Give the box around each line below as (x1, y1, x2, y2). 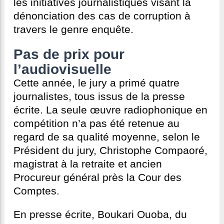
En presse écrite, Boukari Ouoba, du (13, 208, 187, 221)
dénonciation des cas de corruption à (13, 10, 190, 22)
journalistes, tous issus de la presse (13, 90, 185, 103)
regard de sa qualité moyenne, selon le (13, 131, 200, 143)
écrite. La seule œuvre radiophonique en (13, 104, 207, 116)
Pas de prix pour (13, 46, 124, 62)
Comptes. (13, 185, 59, 197)
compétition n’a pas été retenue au (13, 117, 179, 130)
